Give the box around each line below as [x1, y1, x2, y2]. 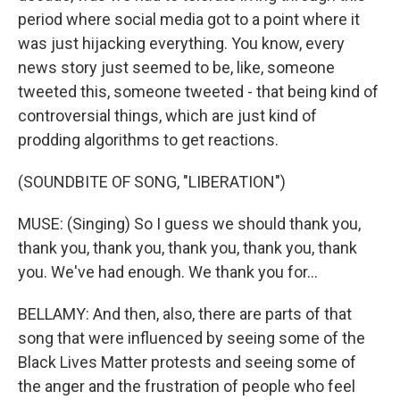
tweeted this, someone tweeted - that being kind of [18, 82, 379, 101]
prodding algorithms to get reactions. [18, 130, 279, 149]
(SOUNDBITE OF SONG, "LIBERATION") [18, 172, 286, 191]
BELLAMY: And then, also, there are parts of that [18, 304, 352, 323]
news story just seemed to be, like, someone [18, 58, 335, 77]
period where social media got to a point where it [18, 10, 360, 29]
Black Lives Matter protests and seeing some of [18, 353, 356, 371]
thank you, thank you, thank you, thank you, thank [18, 238, 357, 257]
